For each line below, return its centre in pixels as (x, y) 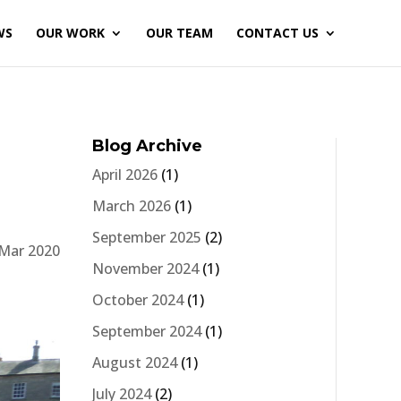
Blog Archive (147, 145)
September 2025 (147, 237)
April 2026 (125, 174)
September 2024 (147, 331)
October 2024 (138, 299)
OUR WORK (70, 33)
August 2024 (135, 362)
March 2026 (132, 205)
